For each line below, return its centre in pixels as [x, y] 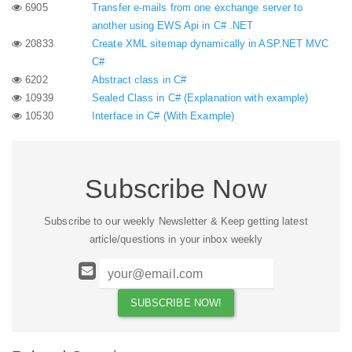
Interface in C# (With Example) [163, 115]
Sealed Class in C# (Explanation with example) [200, 97]
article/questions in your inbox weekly [176, 239]
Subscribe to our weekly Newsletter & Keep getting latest [176, 221]
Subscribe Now [176, 188]
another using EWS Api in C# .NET [173, 25]
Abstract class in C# [139, 79]
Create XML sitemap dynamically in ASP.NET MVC [211, 43]
